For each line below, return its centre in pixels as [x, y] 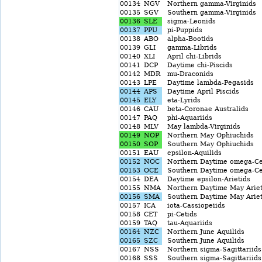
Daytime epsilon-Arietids [206, 179]
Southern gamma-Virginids [209, 13]
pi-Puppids [182, 30]
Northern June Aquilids [204, 232]
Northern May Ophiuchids [208, 135]
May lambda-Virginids [201, 127]
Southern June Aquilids [204, 241]
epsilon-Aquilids [192, 153]
